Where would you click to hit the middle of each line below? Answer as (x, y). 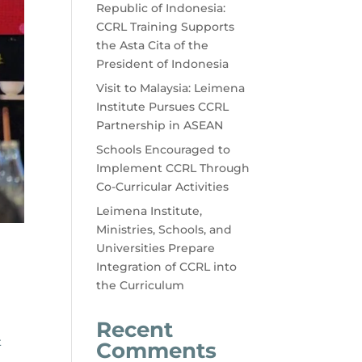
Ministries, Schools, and (164, 230)
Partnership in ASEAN (160, 126)
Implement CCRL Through (173, 168)
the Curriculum (141, 286)
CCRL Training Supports (166, 27)
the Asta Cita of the (153, 46)
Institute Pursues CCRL (163, 107)
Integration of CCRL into (167, 267)
